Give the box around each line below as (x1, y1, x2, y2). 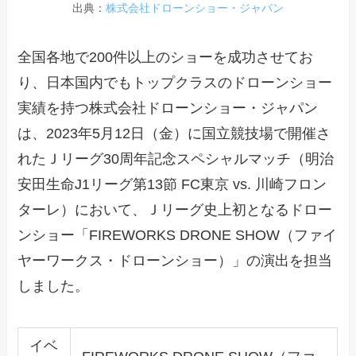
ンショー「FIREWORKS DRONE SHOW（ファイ (17, 226, 338, 243)
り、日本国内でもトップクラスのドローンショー (17, 74, 333, 91)
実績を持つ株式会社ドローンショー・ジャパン (17, 99, 319, 116)
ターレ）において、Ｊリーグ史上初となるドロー (17, 201, 333, 218)
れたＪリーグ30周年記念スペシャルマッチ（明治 (17, 150, 335, 167)
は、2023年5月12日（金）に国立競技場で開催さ (17, 125, 331, 141)
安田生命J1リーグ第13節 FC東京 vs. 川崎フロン (17, 176, 327, 192)
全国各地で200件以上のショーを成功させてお (17, 48, 314, 65)
